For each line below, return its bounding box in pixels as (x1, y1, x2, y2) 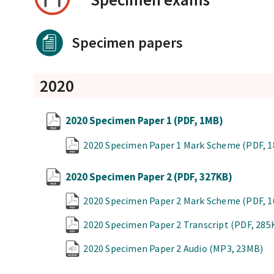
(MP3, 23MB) (209, 242, 264, 254)
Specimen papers (72, 33, 183, 53)
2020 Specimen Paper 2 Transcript (83, 218, 231, 231)
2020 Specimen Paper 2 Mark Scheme (83, 194, 243, 207)
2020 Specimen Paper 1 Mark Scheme (83, 138, 243, 151)
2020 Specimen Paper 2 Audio (83, 242, 210, 254)
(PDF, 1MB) (174, 114, 224, 128)
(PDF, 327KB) (174, 169, 233, 183)
